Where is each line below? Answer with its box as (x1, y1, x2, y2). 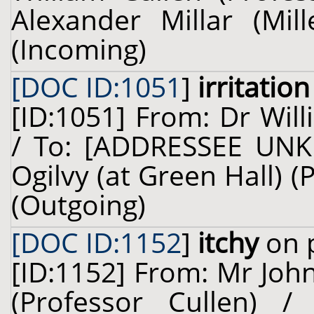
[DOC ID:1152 (11, 224, 182, 261)
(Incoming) (11, 31, 146, 67)
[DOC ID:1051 (11, 69, 182, 105)
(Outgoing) (11, 186, 146, 223)
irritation (198, 69, 310, 105)
